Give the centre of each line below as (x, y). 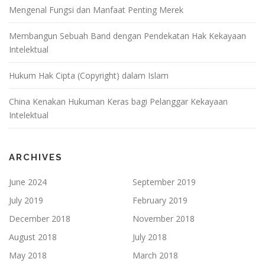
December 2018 (40, 218)
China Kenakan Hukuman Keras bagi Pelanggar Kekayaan (118, 101)
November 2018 (164, 218)
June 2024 (28, 182)
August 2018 (33, 237)
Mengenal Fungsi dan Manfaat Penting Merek (96, 9)
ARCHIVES (36, 157)
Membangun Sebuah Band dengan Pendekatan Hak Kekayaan (127, 35)
